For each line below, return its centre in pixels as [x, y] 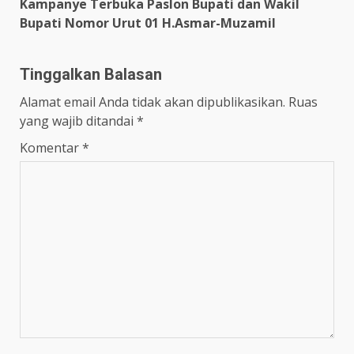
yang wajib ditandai [78, 121]
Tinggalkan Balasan [91, 74]
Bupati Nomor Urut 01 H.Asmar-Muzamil [149, 23]
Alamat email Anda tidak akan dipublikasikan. [153, 102]
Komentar [51, 147]
